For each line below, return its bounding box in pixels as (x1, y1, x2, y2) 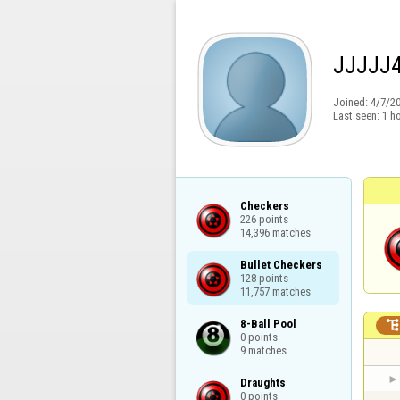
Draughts (239, 376, 286, 390)
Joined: (332, 96, 371, 110)
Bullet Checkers (239, 257, 322, 271)
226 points (239, 212, 288, 226)
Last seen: (332, 109, 382, 122)
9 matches (239, 343, 287, 357)
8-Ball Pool (239, 316, 296, 330)
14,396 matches (239, 225, 311, 239)
